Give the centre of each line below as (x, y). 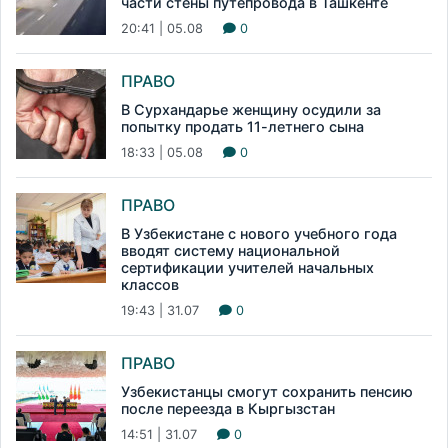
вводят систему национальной (230, 251)
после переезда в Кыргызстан (228, 409)
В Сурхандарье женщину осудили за (251, 110)
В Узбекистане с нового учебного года (259, 234)
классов (150, 285)
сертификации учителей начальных (247, 268)
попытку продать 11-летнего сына (242, 127)
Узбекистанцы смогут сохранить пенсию (267, 392)
